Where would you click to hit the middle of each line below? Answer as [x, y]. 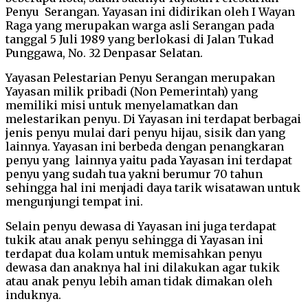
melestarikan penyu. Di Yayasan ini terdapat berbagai [153, 119]
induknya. [37, 295]
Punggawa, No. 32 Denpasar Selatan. [104, 53]
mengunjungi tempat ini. [77, 201]
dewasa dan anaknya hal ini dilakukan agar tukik [143, 267]
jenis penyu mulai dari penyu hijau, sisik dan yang [145, 132]
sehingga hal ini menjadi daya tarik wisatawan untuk [153, 187]
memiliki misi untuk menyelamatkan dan [122, 105]
